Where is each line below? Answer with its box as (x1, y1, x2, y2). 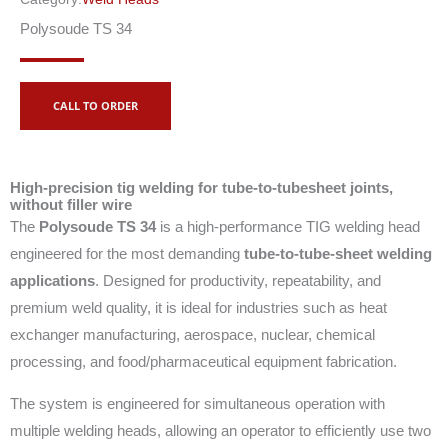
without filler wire (10, 197, 132, 213)
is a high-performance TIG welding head (156, 219, 420, 235)
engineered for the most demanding (10, 246, 244, 262)
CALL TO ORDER (53, 98, 138, 113)
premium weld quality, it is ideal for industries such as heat (10, 300, 387, 316)
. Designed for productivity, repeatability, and (95, 273, 381, 289)
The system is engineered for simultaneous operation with (10, 395, 385, 412)
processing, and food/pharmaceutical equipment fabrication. (10, 354, 397, 370)
